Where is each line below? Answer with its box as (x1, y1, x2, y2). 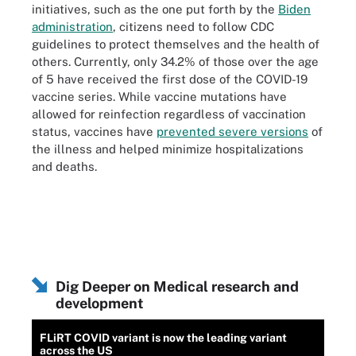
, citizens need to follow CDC (113, 20, 274, 33)
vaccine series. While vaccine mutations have (32, 90, 287, 103)
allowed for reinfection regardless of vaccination (32, 107, 306, 121)
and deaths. (32, 160, 103, 173)
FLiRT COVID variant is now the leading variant (40, 331, 287, 344)
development (56, 294, 144, 311)
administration (32, 20, 113, 33)
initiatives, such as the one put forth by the (32, 2, 278, 16)
